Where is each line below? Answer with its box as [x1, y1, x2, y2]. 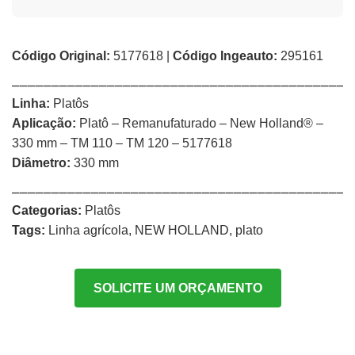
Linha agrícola [48, 223, 128, 237]
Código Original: [12, 49, 110, 63]
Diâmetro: [12, 156, 71, 170]
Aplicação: [12, 116, 76, 130]
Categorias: [12, 204, 82, 217]
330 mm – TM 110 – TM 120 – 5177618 [12, 136, 232, 150]
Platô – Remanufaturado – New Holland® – [76, 116, 323, 130]
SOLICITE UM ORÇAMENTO [93, 281, 262, 295]
